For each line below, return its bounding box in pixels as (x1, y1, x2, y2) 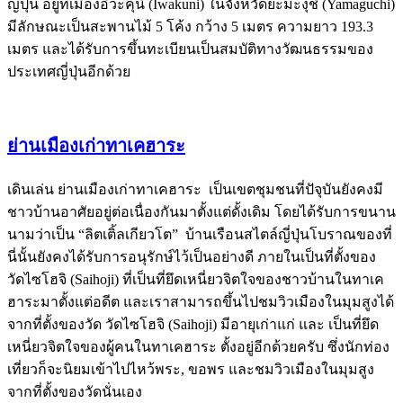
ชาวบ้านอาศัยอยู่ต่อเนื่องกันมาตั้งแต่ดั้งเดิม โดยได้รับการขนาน (7, 203, 396, 219)
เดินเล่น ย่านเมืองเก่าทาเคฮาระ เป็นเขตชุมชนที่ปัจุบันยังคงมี (7, 181, 383, 197)
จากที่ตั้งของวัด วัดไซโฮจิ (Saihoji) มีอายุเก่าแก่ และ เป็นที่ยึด (7, 316, 379, 332)
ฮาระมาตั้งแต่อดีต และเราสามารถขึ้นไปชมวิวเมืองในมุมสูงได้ (7, 293, 394, 309)
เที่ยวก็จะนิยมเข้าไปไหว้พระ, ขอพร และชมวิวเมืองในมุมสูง (7, 361, 374, 377)
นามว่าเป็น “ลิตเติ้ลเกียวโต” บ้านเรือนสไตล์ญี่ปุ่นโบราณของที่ (7, 226, 392, 242)
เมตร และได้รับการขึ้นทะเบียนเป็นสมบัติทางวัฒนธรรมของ (7, 40, 373, 57)
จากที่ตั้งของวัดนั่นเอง (7, 383, 142, 399)
